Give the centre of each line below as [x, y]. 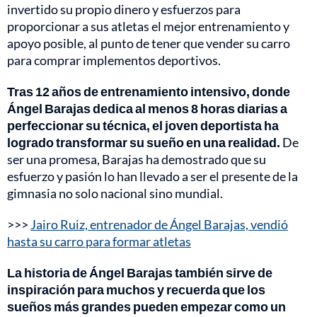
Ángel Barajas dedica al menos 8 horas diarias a [147, 108]
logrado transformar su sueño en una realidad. [144, 142]
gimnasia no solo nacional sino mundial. [115, 193]
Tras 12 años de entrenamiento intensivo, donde [149, 91]
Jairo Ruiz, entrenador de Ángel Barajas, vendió [159, 224]
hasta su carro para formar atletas [99, 241]
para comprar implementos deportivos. [114, 60]
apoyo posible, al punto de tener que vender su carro [149, 43]
